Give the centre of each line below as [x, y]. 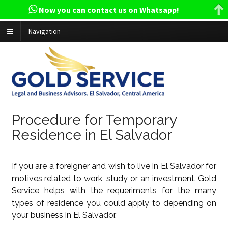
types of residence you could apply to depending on [114, 203]
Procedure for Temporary [94, 120]
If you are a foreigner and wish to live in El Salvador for [114, 166]
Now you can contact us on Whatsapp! [108, 10]
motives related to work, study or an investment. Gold [114, 178]
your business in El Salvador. [64, 215]
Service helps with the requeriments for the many [114, 190]
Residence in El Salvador [92, 135]
